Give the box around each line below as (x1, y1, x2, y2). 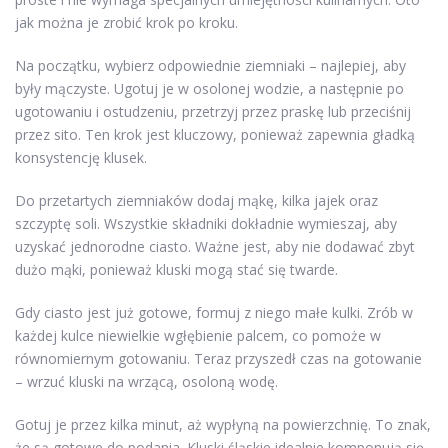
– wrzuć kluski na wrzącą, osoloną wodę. (15, 371, 278, 391)
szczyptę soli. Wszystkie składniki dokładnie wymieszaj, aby (15, 213, 397, 233)
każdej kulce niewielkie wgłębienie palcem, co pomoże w (15, 325, 381, 345)
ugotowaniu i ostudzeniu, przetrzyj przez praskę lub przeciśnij (15, 101, 411, 121)
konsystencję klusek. (15, 147, 147, 167)
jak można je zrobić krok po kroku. (15, 12, 238, 32)
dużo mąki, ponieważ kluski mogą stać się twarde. (15, 259, 338, 279)
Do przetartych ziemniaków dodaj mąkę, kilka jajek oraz (15, 190, 378, 210)
